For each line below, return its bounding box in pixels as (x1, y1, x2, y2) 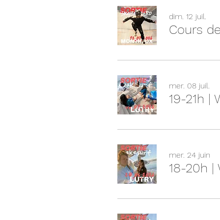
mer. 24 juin (169, 150, 210, 160)
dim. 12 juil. (169, 12, 206, 21)
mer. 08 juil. (169, 81, 210, 90)
